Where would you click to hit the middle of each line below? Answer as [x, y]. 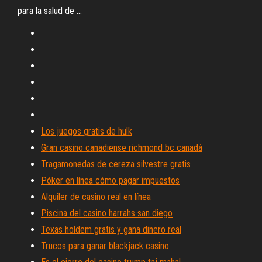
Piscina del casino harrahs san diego [107, 213]
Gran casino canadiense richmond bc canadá [122, 148]
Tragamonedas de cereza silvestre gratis [116, 164]
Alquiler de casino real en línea [96, 197]
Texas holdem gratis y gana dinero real [111, 230]
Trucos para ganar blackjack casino [105, 246]
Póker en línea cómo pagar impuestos [110, 180]
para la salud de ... [50, 11]
